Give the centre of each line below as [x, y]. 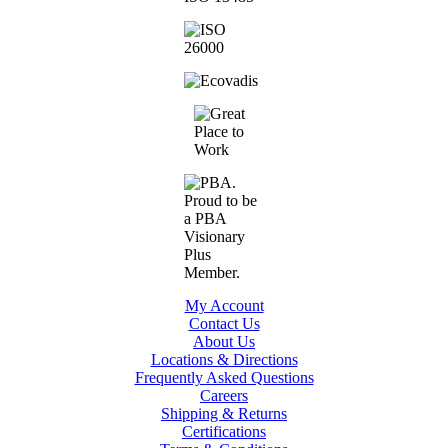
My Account [224, 306]
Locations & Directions [224, 360]
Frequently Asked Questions [224, 378]
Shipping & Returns [224, 414]
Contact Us [224, 324]
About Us [224, 342]
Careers [224, 396]
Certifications [224, 432]
